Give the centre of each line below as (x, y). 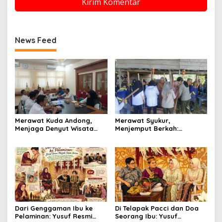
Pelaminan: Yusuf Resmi (54, 216)
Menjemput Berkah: (146, 128)
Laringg (127, 152)
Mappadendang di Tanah (156, 144)
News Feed (36, 40)
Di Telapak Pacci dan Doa (157, 208)
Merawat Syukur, (142, 120)
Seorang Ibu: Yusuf (146, 216)
